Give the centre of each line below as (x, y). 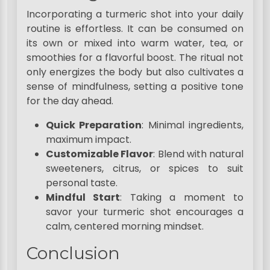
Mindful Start (83, 198)
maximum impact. (89, 140)
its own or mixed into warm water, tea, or (135, 43)
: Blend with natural (198, 154)
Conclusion (73, 253)
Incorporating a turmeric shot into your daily (135, 14)
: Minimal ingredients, (193, 125)
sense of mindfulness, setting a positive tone (135, 87)
